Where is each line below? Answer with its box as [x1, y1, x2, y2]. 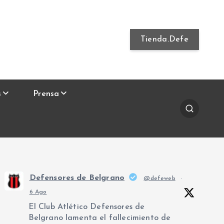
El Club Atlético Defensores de [28, 203, 145, 211]
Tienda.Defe [140, 35, 189, 44]
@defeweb [143, 175, 175, 181]
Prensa [33, 89, 59, 98]
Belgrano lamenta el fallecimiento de [28, 214, 171, 222]
